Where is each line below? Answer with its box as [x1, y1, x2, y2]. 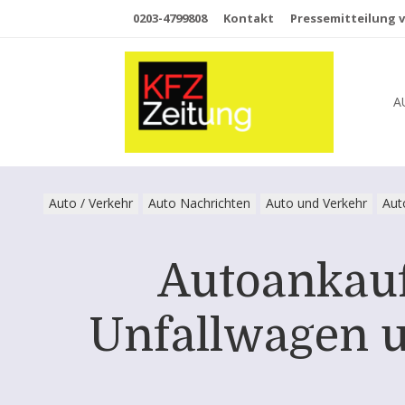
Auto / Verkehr [49, 194, 133, 212]
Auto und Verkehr [266, 194, 367, 212]
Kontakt [223, 10, 274, 26]
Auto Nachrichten [148, 194, 250, 212]
